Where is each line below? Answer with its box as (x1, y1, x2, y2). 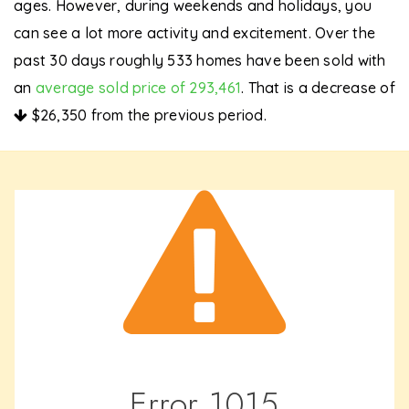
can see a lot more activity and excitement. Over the (14, 24, 375, 42)
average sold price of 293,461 (35, 79, 241, 97)
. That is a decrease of (241, 79, 395, 97)
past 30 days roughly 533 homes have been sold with (14, 51, 386, 69)
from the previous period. (87, 106, 267, 124)
